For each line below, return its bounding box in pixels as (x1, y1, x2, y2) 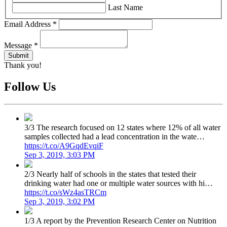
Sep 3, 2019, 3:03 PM (24, 150, 95, 160)
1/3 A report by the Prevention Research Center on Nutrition (24, 216, 216, 225)
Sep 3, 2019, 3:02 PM (24, 197, 95, 206)
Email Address (4, 20, 53, 29)
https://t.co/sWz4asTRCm (24, 188, 106, 197)
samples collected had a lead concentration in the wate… (24, 132, 205, 141)
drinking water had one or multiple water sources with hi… (24, 179, 213, 188)
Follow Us (4, 80, 56, 94)
